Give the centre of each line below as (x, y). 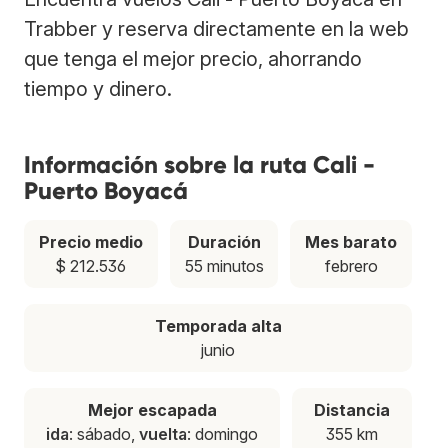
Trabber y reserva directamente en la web (216, 28)
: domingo (222, 433)
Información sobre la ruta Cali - (199, 164)
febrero (351, 265)
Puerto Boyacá (106, 190)
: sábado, (104, 433)
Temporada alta (218, 325)
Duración (224, 241)
